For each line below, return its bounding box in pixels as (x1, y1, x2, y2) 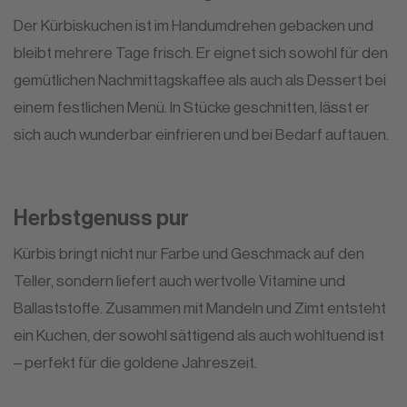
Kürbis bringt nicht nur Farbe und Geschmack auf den (14, 243, 364, 263)
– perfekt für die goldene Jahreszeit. (14, 352, 257, 372)
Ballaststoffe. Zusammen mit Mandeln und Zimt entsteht (14, 298, 386, 317)
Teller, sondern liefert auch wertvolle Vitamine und (14, 271, 345, 290)
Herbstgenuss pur (14, 204, 189, 231)
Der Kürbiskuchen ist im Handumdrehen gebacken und (14, 15, 373, 35)
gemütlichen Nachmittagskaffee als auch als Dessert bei (14, 70, 386, 89)
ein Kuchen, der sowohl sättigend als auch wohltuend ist (14, 325, 384, 344)
